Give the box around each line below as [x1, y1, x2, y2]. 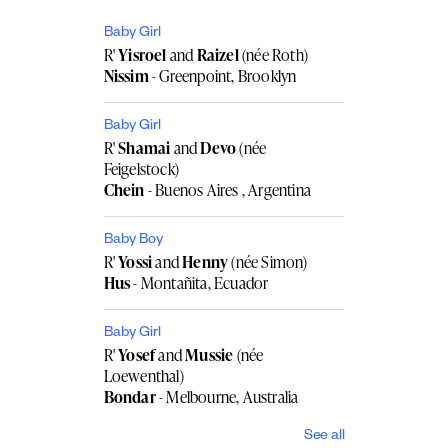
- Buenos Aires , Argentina [144, 178, 311, 201]
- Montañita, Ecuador [130, 271, 269, 294]
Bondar [103, 385, 156, 408]
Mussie [185, 343, 234, 366]
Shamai [114, 136, 171, 159]
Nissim [103, 64, 149, 87]
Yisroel [114, 43, 167, 66]
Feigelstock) [103, 157, 179, 180]
